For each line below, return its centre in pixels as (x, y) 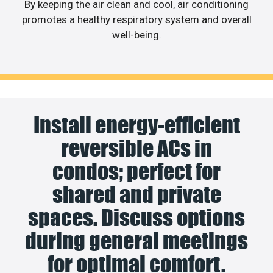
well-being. (136, 35)
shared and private (136, 194)
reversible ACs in (136, 148)
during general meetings (136, 240)
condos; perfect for (136, 171)
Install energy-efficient (136, 125)
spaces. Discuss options (136, 217)
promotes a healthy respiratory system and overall (136, 20)
